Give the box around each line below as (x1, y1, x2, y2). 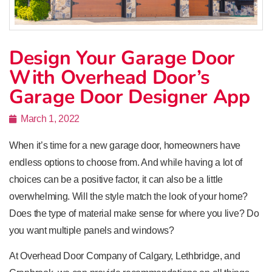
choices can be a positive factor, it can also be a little (9, 174, 223, 185)
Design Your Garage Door (9, 44, 236, 71)
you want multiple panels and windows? (9, 225, 174, 236)
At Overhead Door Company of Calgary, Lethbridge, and (9, 251, 240, 262)
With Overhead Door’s (9, 64, 211, 90)
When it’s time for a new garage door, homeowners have (9, 140, 241, 151)
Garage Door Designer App (9, 83, 250, 110)
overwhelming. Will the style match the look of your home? (9, 191, 248, 202)
